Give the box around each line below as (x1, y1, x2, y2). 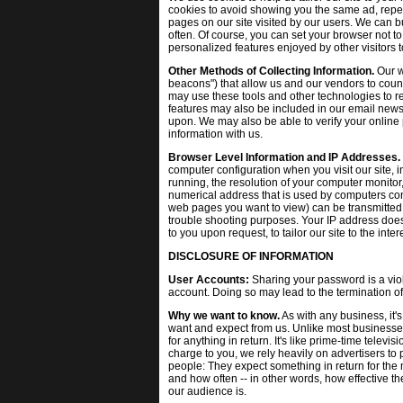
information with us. (168, 128, 263, 140)
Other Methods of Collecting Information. (168, 65, 374, 77)
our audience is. (168, 385, 246, 398)
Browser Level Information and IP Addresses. (168, 151, 400, 164)
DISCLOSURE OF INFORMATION (168, 250, 334, 263)
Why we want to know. (168, 309, 280, 322)
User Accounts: (168, 273, 249, 286)
